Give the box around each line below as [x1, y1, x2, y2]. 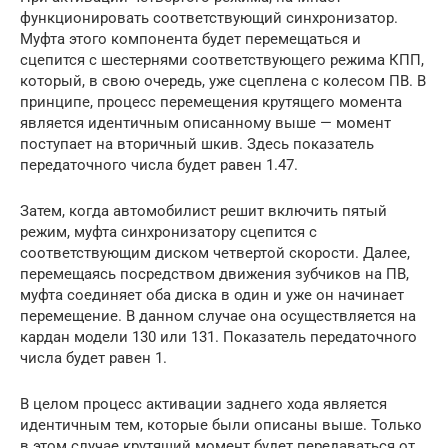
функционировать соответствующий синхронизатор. [20, 8, 398, 27]
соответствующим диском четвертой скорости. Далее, [20, 243, 410, 262]
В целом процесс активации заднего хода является [20, 394, 387, 413]
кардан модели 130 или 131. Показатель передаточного [20, 327, 417, 346]
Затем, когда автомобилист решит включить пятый [20, 201, 387, 220]
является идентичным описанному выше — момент [20, 113, 391, 132]
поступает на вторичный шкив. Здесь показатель [20, 134, 374, 153]
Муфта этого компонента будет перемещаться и [20, 29, 361, 48]
